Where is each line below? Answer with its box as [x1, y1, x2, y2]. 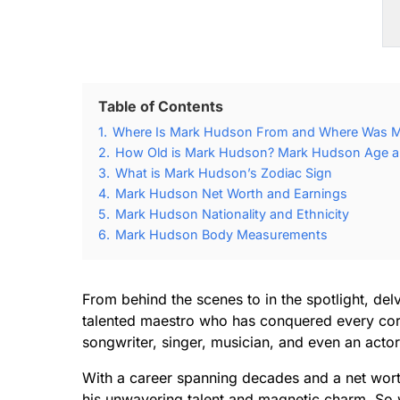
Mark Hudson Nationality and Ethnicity [115, 206, 349, 221]
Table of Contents [98, 97, 223, 115]
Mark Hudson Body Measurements [115, 227, 328, 242]
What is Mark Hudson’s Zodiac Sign [115, 165, 332, 180]
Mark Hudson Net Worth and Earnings [115, 186, 347, 201]
